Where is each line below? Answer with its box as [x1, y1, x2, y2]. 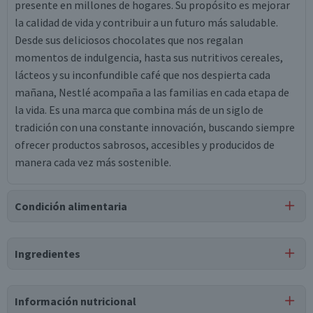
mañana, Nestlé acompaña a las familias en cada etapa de [15, 85, 289, 99]
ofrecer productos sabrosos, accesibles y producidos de [15, 138, 275, 152]
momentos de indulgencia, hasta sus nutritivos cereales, [15, 50, 283, 64]
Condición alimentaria [15, 199, 127, 213]
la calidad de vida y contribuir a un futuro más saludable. [15, 15, 278, 29]
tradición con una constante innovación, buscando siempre [15, 120, 295, 134]
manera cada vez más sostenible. [15, 155, 171, 169]
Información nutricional [15, 294, 136, 308]
